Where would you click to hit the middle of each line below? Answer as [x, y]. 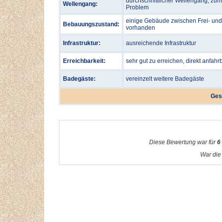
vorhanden [140, 28]
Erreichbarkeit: [84, 61]
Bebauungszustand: [91, 24]
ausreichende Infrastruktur [161, 43]
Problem [137, 7]
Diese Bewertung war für [183, 142]
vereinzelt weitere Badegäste [165, 79]
